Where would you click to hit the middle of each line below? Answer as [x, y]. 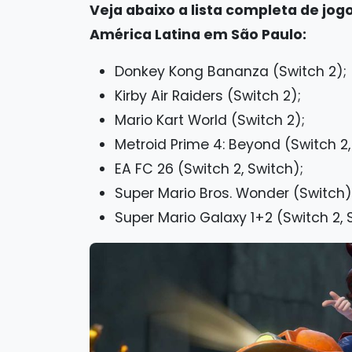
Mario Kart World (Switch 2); [210, 120]
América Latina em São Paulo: [198, 35]
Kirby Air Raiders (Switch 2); [208, 96]
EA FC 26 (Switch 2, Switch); [209, 169]
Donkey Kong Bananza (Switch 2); [231, 71]
